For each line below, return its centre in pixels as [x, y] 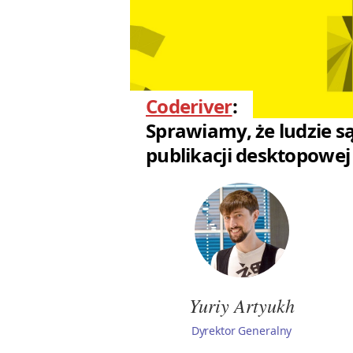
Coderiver [189, 106]
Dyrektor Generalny [242, 331]
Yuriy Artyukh [242, 305]
